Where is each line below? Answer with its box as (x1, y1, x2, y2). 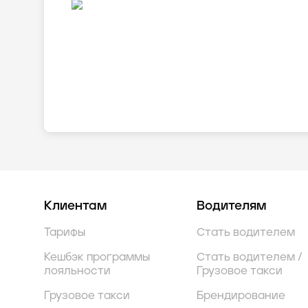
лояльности (44, 265, 111, 276)
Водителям (197, 200, 266, 212)
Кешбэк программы (44, 252, 150, 263)
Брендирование (197, 290, 285, 301)
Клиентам (44, 200, 107, 212)
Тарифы (44, 227, 85, 238)
